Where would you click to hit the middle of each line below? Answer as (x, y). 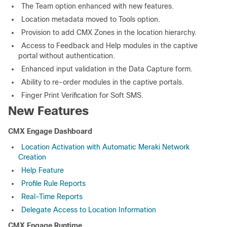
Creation (32, 157)
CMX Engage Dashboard (50, 131)
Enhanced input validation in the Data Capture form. (107, 69)
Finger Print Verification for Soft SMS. (82, 95)
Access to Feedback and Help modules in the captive (109, 46)
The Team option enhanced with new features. (98, 6)
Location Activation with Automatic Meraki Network (105, 147)
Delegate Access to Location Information (89, 210)
